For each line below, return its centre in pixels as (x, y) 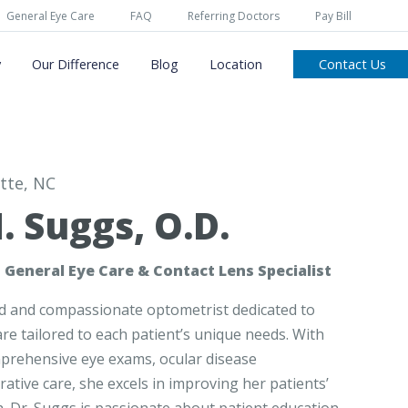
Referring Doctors (234, 16)
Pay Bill (333, 16)
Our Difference (75, 64)
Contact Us (352, 64)
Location (235, 64)
